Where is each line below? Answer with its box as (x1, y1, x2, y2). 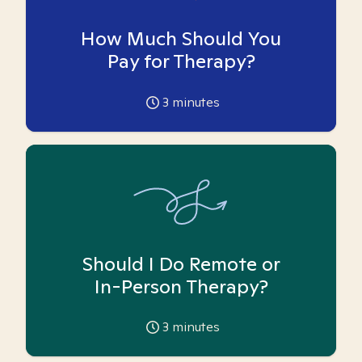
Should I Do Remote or (82, 251, 280, 276)
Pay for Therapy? (107, 48, 255, 74)
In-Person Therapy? (94, 274, 268, 299)
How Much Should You (81, 25, 281, 51)
